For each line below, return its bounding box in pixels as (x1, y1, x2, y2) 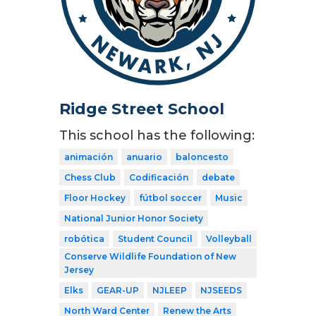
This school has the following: (59, 127, 255, 143)
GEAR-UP (97, 284, 139, 296)
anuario (126, 151, 162, 162)
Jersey (64, 264, 94, 275)
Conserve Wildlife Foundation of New (64, 250, 236, 262)
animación (64, 151, 113, 162)
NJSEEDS (200, 284, 242, 296)
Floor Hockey (64, 192, 126, 203)
